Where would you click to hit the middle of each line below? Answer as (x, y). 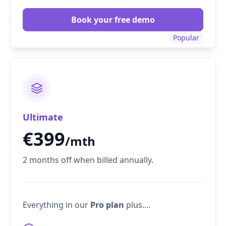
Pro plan (107, 205)
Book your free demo (113, 19)
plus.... (137, 205)
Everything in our (56, 205)
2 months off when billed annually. (88, 160)
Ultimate (43, 117)
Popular (186, 37)
